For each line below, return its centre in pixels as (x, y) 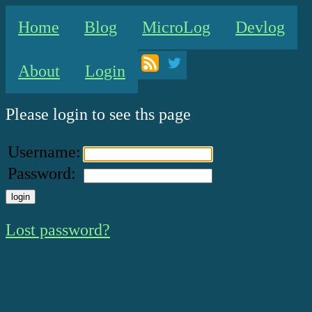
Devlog (260, 27)
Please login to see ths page (98, 115)
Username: (44, 152)
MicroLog (176, 27)
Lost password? (58, 230)
